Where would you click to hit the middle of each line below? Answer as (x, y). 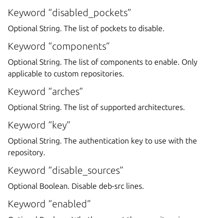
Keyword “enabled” (49, 204)
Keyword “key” (39, 125)
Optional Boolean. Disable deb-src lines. (76, 186)
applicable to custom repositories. (66, 74)
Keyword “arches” (45, 91)
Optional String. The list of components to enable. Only (103, 62)
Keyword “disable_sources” (66, 170)
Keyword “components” (59, 46)
